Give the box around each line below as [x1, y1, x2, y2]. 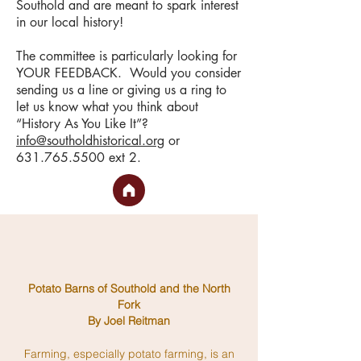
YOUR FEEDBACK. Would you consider [16, 64, 241, 81]
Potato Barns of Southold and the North [27, 281, 230, 296]
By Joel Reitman [88, 313, 170, 328]
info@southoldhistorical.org [16, 132, 164, 149]
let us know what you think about [16, 98, 198, 115]
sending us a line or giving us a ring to [16, 81, 226, 98]
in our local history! [16, 14, 127, 31]
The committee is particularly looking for [16, 48, 237, 64]
